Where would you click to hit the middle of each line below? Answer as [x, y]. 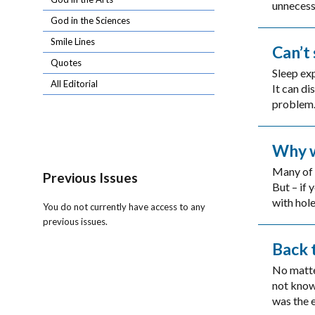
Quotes [66, 63]
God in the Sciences [91, 21]
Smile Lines [73, 42]
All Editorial [75, 84]
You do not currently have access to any [124, 207]
